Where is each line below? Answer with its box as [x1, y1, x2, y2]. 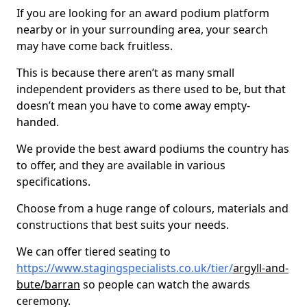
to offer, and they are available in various [16, 158, 225, 173]
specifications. [16, 174, 90, 189]
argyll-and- [233, 260, 288, 275]
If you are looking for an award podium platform [16, 5, 269, 21]
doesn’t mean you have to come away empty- [16, 98, 250, 113]
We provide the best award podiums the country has [16, 141, 289, 156]
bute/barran [16, 277, 80, 292]
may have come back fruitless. [16, 38, 173, 53]
